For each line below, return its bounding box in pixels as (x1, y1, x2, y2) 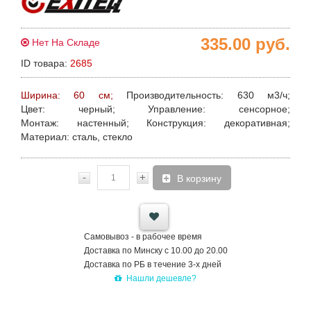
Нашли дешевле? (126, 274, 196, 283)
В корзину (186, 173, 221, 184)
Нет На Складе (29, 37, 100, 48)
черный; (45, 103, 149, 115)
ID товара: (21, 58, 70, 69)
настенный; (59, 117, 147, 128)
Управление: (148, 103, 206, 115)
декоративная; (206, 117, 291, 128)
